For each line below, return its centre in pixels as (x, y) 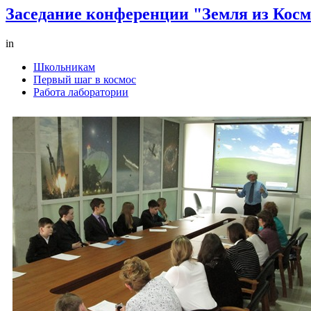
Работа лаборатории (81, 92)
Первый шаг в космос (85, 79)
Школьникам (64, 67)
